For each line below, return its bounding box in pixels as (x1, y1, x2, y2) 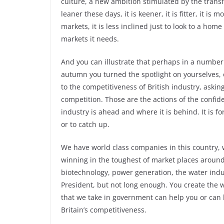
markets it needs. (61, 34, 119, 43)
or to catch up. (61, 119, 109, 129)
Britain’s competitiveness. (61, 205, 146, 214)
